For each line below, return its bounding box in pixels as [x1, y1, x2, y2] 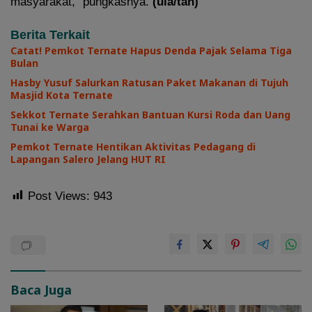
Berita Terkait [10, 27, 90, 42]
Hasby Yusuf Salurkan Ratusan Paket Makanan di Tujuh [10, 75, 288, 89]
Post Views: [28, 189, 90, 203]
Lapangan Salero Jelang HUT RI [10, 152, 166, 166]
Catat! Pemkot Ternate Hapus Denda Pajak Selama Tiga [10, 43, 292, 57]
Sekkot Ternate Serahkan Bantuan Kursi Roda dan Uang [10, 107, 290, 121]
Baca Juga [10, 281, 72, 298]
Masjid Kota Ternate [10, 88, 113, 102]
